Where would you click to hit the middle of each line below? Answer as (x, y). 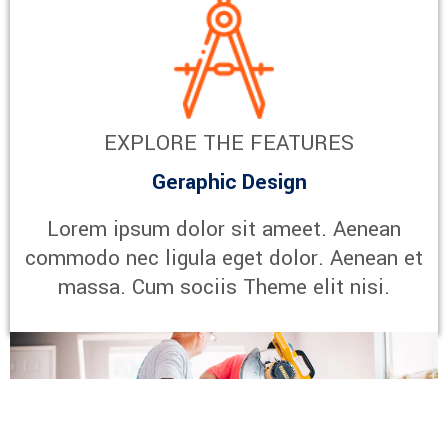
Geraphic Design (229, 181)
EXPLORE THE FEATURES (229, 142)
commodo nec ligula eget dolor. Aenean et (224, 257)
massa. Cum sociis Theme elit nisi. (224, 286)
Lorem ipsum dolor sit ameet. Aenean (224, 228)
